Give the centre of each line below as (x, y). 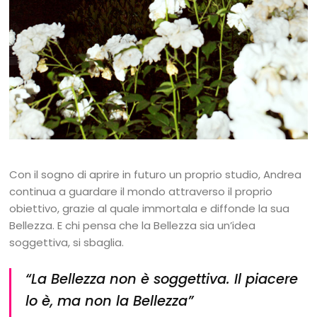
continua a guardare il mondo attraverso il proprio (141, 191)
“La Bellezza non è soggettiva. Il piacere (162, 279)
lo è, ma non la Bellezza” (110, 301)
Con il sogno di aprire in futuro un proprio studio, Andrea (156, 174)
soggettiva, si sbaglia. (67, 242)
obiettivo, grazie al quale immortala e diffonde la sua (150, 208)
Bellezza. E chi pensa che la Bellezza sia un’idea (133, 225)
